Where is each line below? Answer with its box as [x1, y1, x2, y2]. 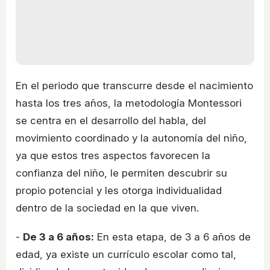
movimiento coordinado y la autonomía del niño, [16, 131, 247, 144]
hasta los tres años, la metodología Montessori [16, 96, 242, 109]
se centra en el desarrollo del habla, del [16, 114, 206, 127]
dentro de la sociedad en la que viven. [16, 201, 199, 214]
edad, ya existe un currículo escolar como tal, [16, 248, 236, 260]
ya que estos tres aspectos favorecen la [16, 149, 210, 162]
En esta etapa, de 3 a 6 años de [94, 230, 251, 243]
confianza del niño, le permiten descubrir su [16, 166, 227, 179]
